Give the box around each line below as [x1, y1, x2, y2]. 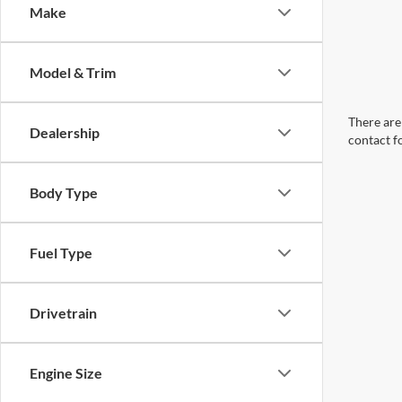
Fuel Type [30, 244, 92, 261]
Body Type [30, 184, 98, 201]
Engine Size [30, 364, 102, 381]
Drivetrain [30, 304, 97, 321]
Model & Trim [30, 64, 116, 81]
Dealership [30, 124, 100, 141]
